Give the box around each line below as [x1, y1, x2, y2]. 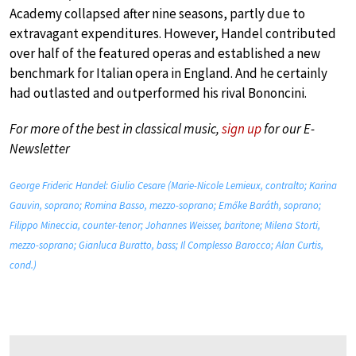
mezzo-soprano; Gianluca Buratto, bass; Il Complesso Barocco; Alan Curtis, [10, 238, 323, 253]
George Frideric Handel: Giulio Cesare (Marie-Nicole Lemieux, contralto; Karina [10, 179, 337, 193]
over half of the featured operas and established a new [10, 44, 320, 63]
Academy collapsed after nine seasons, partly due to [10, 5, 305, 23]
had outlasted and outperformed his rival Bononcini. [10, 84, 307, 103]
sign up [222, 120, 261, 138]
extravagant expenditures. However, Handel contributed [10, 25, 336, 43]
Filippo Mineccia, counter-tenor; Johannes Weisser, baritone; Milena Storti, [10, 219, 320, 233]
